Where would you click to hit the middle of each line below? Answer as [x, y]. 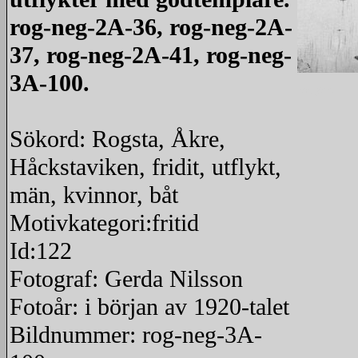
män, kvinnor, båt [94, 195]
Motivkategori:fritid [104, 223]
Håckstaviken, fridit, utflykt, [145, 167]
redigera [316, 90]
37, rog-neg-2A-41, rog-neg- [151, 55]
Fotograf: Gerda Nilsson [126, 279]
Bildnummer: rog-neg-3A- [136, 335]
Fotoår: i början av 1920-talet [149, 307]
